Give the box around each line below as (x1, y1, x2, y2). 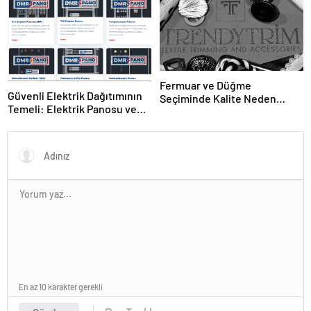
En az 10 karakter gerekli (19, 281, 103, 292)
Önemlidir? (160, 105, 212, 119)
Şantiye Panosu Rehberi (8, 115, 124, 128)
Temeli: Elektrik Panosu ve (8, 101, 137, 115)
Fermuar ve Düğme (160, 78, 251, 92)
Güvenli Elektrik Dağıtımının (8, 88, 142, 102)
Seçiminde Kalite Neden (160, 92, 276, 106)
